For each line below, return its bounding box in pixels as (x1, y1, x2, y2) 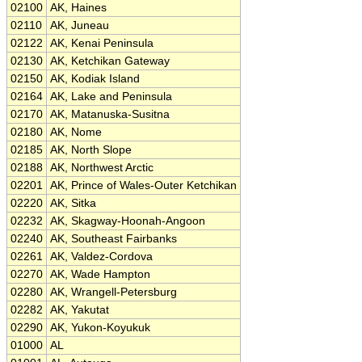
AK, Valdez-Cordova (50, 250, 153, 263)
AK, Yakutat (50, 304, 109, 316)
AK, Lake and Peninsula (50, 90, 172, 103)
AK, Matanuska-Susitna (50, 108, 170, 120)
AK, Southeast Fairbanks (50, 233, 177, 245)
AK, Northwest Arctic (50, 162, 154, 174)
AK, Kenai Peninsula (50, 37, 154, 49)
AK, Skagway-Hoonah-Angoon (50, 215, 205, 227)
